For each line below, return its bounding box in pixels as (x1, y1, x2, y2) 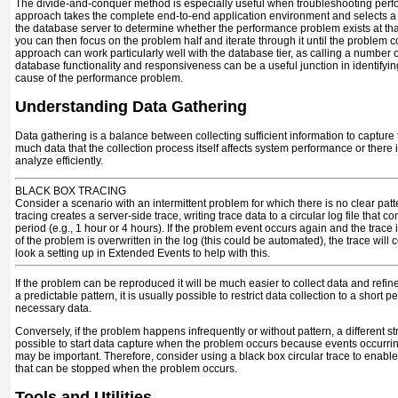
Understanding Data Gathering (15, 97, 247, 115)
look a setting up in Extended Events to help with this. (15, 246, 270, 259)
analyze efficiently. (15, 154, 103, 167)
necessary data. (15, 301, 92, 314)
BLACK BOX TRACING (15, 184, 126, 197)
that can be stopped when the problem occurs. (15, 362, 237, 375)
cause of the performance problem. (15, 72, 183, 85)
